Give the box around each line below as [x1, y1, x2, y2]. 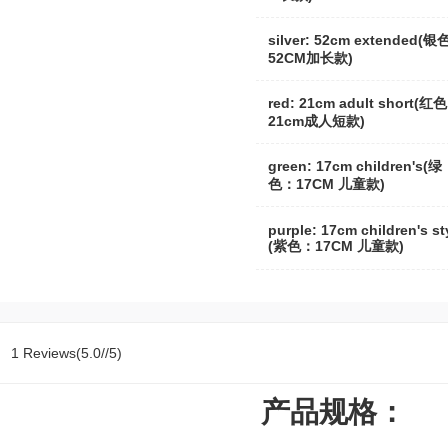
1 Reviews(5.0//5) [11, 345, 122, 361]
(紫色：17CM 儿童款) [268, 238, 404, 254]
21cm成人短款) [268, 113, 365, 129]
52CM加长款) [268, 50, 353, 66]
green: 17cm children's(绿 [268, 158, 442, 174]
